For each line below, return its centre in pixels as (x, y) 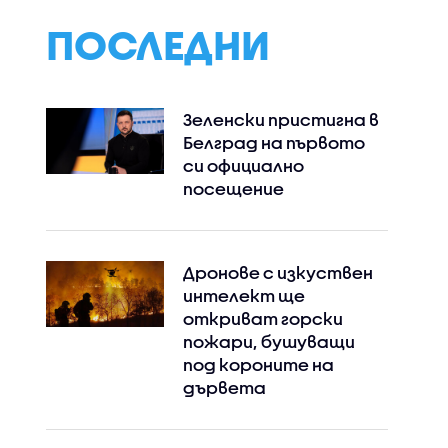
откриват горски (262, 318)
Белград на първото (273, 142)
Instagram (90, 221)
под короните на (258, 364)
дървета (224, 387)
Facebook (227, 221)
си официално (243, 165)
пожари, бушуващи (268, 341)
